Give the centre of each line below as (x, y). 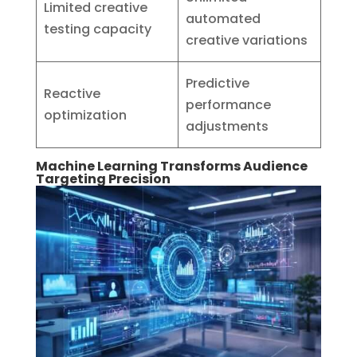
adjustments (228, 127)
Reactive (73, 94)
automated (224, 19)
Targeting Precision (103, 179)
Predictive (218, 84)
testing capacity (98, 29)
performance (229, 105)
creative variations (247, 41)
